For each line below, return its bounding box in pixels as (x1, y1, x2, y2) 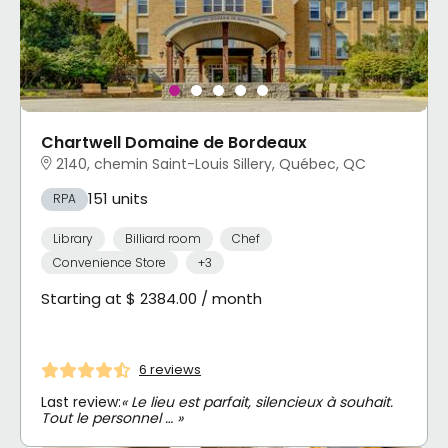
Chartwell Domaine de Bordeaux (41, 131, 307, 155)
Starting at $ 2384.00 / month (41, 288, 262, 310)
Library (53, 229, 93, 247)
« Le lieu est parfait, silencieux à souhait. (121, 391, 393, 412)
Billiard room (124, 229, 201, 247)
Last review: (41, 391, 121, 412)
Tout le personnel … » (41, 407, 183, 428)
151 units (88, 188, 148, 210)
